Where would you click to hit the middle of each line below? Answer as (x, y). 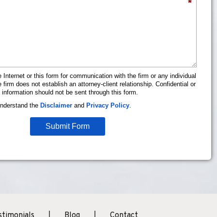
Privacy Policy (108, 105)
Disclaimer (56, 105)
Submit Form (67, 126)
